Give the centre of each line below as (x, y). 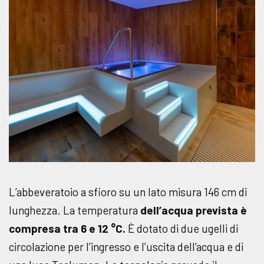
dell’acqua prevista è (194, 210)
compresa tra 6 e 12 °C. (67, 228)
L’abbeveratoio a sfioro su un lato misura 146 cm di (128, 192)
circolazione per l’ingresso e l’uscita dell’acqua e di (126, 246)
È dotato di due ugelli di (182, 228)
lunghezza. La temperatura (75, 210)
